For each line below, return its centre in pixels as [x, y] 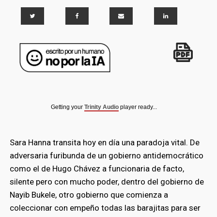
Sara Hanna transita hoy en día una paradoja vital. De [105, 142]
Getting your [68, 107]
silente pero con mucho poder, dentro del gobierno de [107, 181]
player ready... [138, 107]
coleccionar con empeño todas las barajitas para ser [105, 208]
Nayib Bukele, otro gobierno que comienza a [89, 194]
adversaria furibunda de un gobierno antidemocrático [107, 155]
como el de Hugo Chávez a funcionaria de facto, [97, 168]
